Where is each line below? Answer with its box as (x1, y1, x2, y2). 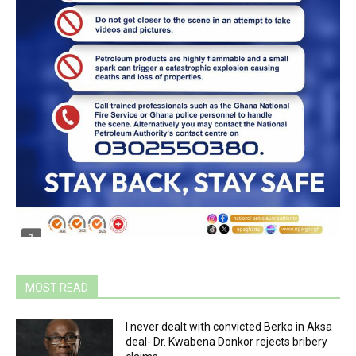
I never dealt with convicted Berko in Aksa (126, 320, 333, 333)
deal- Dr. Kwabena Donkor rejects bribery (126, 335, 328, 348)
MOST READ (25, 281, 88, 294)
